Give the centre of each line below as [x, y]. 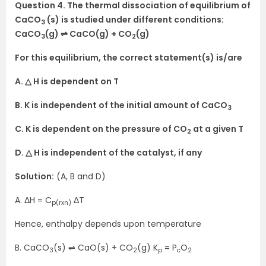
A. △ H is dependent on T [67, 82]
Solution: [34, 177]
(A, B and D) [80, 177]
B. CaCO [32, 248]
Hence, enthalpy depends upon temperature [108, 224]
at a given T [217, 129]
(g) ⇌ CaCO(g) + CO [88, 34]
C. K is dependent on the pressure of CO [101, 129]
